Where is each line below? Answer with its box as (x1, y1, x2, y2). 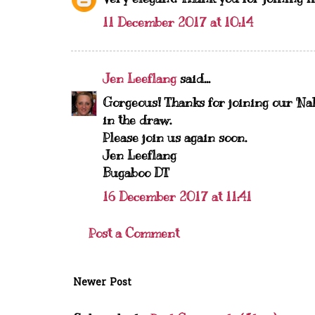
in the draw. (103, 112, 172, 128)
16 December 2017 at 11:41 (103, 189, 252, 205)
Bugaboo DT (103, 165, 169, 181)
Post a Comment (89, 226, 179, 241)
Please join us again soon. (103, 130, 247, 146)
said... (176, 71, 210, 86)
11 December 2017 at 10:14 (103, 15, 253, 30)
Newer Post (73, 275, 131, 290)
